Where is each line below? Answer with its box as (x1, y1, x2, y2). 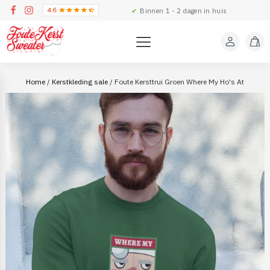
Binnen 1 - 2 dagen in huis (138, 6, 227, 15)
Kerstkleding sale (52, 77, 108, 87)
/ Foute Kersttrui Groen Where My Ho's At (108, 77, 244, 87)
